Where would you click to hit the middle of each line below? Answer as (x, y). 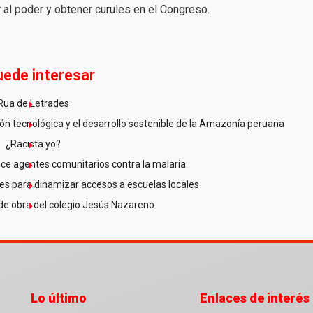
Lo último (59, 298)
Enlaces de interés (254, 298)
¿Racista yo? (34, 144)
